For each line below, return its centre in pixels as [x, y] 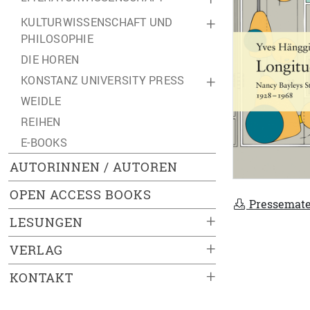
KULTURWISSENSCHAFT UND [97, 22]
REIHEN [41, 122]
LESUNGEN [46, 222]
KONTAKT [42, 278]
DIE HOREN [50, 60]
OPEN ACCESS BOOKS [81, 195]
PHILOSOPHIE [57, 39]
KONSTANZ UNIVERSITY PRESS [103, 80]
